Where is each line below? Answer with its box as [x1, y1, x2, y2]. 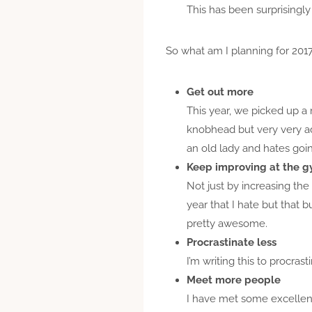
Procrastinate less [187, 235, 276, 249]
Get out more [187, 85, 253, 98]
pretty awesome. [187, 217, 267, 230]
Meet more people [187, 273, 281, 286]
